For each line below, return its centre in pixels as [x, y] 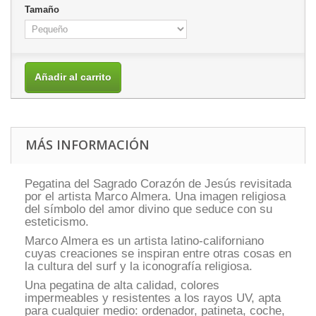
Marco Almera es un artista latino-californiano [144, 241]
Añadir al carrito [73, 77]
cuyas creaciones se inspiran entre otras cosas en [158, 253]
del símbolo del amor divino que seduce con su [148, 209]
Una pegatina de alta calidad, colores [122, 285]
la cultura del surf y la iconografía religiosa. [139, 266]
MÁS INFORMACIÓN [87, 144]
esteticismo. [57, 221]
